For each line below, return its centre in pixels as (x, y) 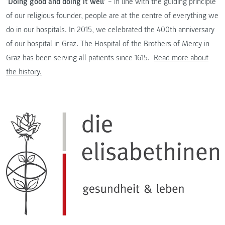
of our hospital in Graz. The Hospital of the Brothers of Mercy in (108, 43)
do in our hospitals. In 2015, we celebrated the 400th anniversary (110, 29)
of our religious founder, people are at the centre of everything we (112, 15)
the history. (24, 72)
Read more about (181, 58)
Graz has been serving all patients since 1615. (80, 58)
